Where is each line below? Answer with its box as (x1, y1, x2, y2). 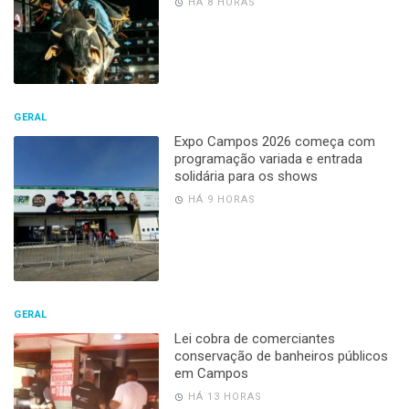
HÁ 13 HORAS (187, 390, 262, 403)
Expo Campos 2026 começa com (173, 132, 375, 150)
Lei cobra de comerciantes (173, 330, 335, 347)
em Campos (173, 364, 248, 382)
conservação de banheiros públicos (173, 347, 388, 364)
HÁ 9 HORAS (187, 193, 256, 205)
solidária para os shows (173, 167, 318, 184)
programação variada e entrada (173, 150, 362, 167)
